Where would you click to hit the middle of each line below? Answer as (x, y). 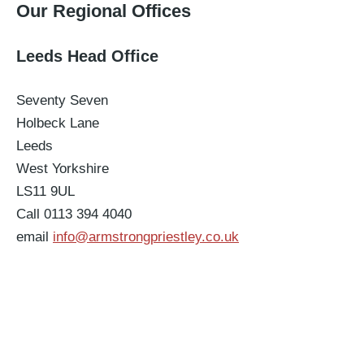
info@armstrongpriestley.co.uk (146, 237)
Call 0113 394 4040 (74, 214)
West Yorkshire (63, 169)
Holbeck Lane (58, 123)
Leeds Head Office (87, 56)
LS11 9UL (45, 191)
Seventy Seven (62, 100)
